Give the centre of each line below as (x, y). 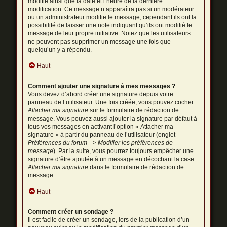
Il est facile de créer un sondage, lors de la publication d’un (109, 220)
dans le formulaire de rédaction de (136, 167)
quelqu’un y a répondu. (60, 50)
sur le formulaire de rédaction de (134, 110)
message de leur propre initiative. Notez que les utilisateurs (109, 33)
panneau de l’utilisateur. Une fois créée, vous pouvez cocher (111, 102)
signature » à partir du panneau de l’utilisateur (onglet (102, 135)
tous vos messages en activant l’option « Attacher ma (101, 127)
